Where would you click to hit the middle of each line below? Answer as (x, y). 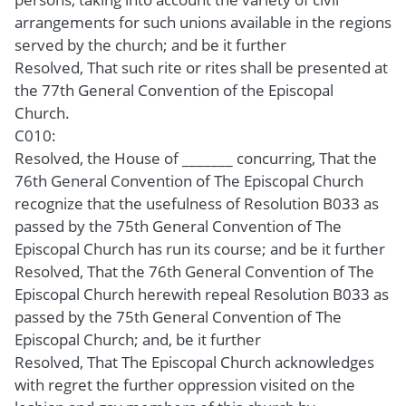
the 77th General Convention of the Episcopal (174, 90)
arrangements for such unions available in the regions (203, 22)
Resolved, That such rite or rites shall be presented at (201, 67)
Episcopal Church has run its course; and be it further (200, 248)
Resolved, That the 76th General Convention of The (194, 271)
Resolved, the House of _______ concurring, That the (196, 158)
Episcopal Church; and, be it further (138, 339)
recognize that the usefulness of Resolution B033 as (197, 203)
